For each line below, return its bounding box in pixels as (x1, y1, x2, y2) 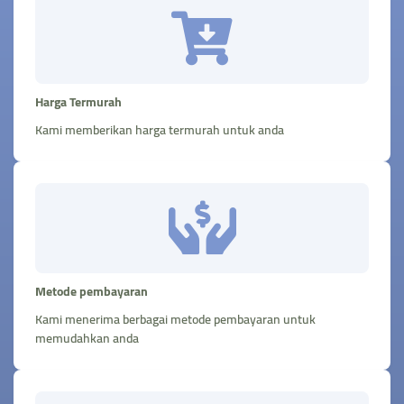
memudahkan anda (35, 326, 139, 351)
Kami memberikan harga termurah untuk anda (35, 118, 284, 142)
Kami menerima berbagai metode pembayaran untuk (35, 308, 316, 332)
